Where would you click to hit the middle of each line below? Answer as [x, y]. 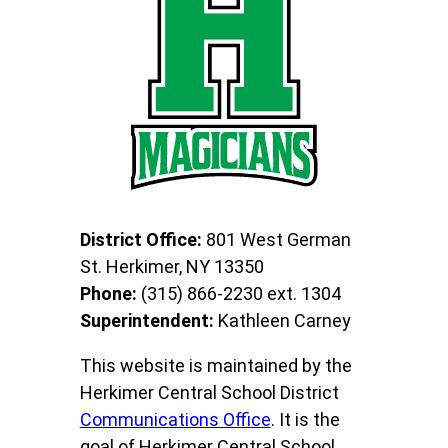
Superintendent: [148, 320]
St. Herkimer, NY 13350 [171, 266]
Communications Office [175, 419]
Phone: [110, 293]
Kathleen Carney [284, 320]
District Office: [140, 239]
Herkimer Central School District [209, 392]
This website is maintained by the [215, 365]
